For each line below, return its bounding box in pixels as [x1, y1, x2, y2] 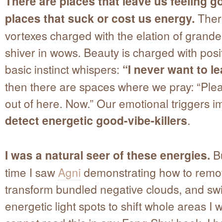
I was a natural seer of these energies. [5, 146, 210, 163]
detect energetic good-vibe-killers [5, 111, 187, 128]
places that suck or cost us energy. [5, 9, 198, 26]
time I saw [5, 164, 58, 180]
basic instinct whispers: [5, 60, 122, 77]
